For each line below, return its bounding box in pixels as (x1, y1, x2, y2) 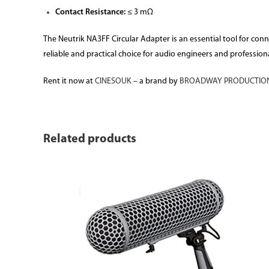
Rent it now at (43, 77, 95, 86)
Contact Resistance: (55, 8, 125, 17)
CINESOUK (95, 77, 131, 86)
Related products (43, 133, 136, 145)
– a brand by (131, 77, 180, 86)
